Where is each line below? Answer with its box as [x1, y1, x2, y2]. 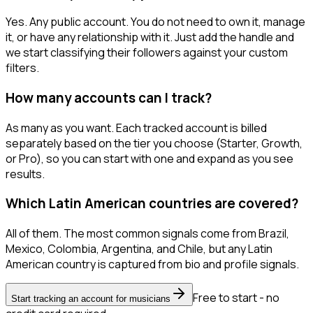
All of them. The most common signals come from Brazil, [6, 226, 289, 242]
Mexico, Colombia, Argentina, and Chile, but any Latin [6, 241, 272, 257]
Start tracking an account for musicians [11, 293, 170, 305]
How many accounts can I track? [6, 89, 212, 107]
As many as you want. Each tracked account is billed [6, 119, 267, 136]
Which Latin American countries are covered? [6, 194, 298, 213]
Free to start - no [193, 290, 279, 306]
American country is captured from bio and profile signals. [6, 256, 299, 272]
